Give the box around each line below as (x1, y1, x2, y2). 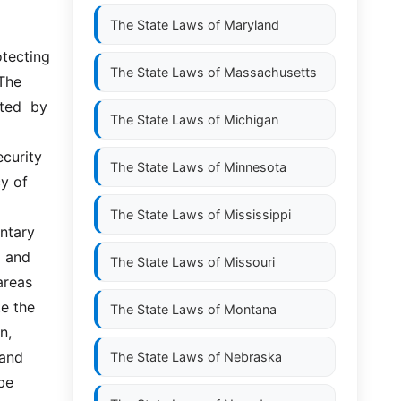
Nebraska (224, 349, 282, 364)
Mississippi (224, 207, 291, 222)
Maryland (224, 17, 279, 32)
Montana (224, 302, 277, 317)
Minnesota (224, 159, 286, 175)
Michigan (224, 112, 278, 127)
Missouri (224, 254, 275, 269)
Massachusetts (224, 64, 317, 80)
